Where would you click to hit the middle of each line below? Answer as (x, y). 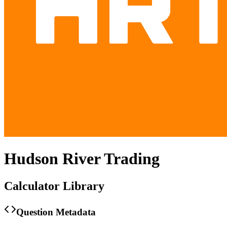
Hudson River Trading (82, 159)
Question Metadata (56, 212)
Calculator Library (54, 186)
